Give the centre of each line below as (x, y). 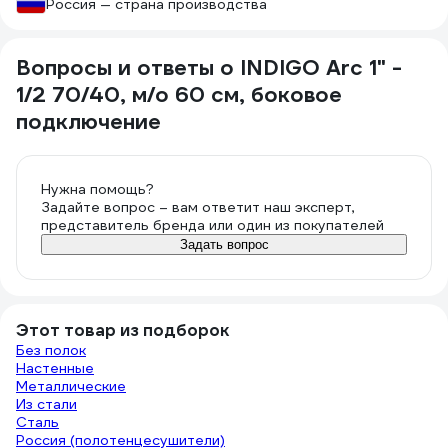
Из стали (46, 404)
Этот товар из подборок (122, 330)
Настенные (55, 368)
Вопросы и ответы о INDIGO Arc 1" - (209, 67)
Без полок (51, 350)
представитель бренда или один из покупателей (212, 225)
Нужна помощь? (97, 189)
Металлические (71, 386)
